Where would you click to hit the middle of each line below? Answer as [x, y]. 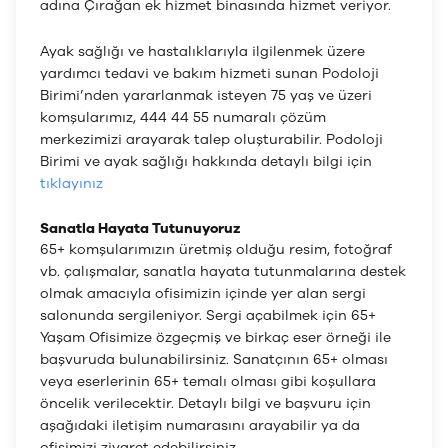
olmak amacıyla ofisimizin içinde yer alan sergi [203, 293]
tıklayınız [71, 183]
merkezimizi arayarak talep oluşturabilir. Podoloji [211, 139]
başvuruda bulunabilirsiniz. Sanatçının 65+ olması [214, 359]
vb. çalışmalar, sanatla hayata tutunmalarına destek [223, 271]
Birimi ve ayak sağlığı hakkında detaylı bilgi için [206, 161]
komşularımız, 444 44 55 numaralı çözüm [183, 117]
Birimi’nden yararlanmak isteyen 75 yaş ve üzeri [206, 95]
